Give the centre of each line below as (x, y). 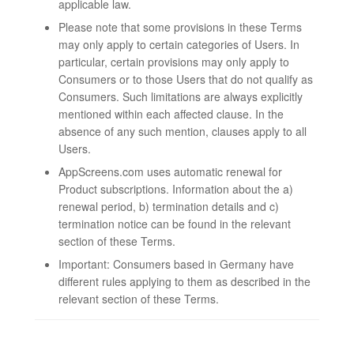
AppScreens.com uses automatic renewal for (170, 171)
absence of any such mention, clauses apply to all (183, 131)
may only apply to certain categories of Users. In (179, 44)
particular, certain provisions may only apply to (174, 62)
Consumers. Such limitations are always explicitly (181, 96)
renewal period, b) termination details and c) (169, 206)
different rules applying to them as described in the (185, 281)
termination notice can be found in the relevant (175, 224)
